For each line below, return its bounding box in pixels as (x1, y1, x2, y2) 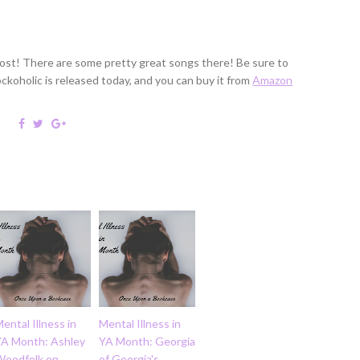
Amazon (252, 72, 293, 87)
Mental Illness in (99, 316, 182, 330)
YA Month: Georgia (99, 333, 196, 348)
